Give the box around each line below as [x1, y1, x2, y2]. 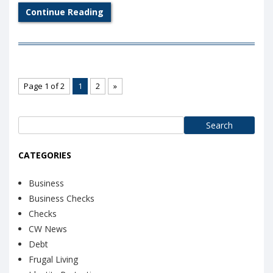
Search [18, 117, 48, 129]
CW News [29, 222, 67, 235]
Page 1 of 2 [24, 80, 65, 91]
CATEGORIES [18, 149, 71, 161]
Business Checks [29, 192, 94, 204]
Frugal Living [29, 253, 78, 265]
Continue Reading [26, 5, 104, 18]
